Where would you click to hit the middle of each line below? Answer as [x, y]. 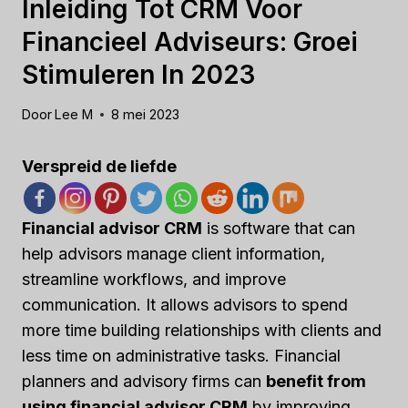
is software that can [279, 229]
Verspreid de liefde [99, 167]
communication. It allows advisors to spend [185, 305]
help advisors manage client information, [173, 254]
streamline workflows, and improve [154, 280]
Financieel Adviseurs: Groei [190, 41]
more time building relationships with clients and [202, 331]
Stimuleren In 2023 [138, 74]
